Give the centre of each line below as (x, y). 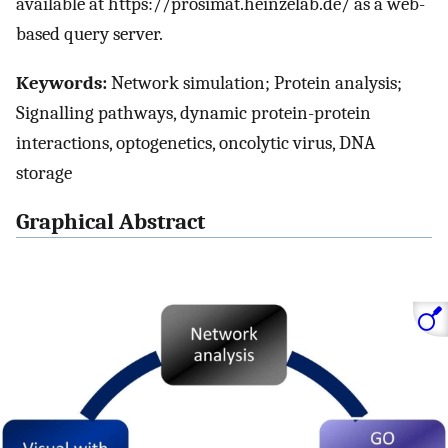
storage (44, 172)
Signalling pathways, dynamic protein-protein (193, 112)
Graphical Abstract (110, 221)
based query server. (89, 34)
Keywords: (61, 82)
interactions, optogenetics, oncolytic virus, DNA (195, 142)
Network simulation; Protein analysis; (254, 82)
